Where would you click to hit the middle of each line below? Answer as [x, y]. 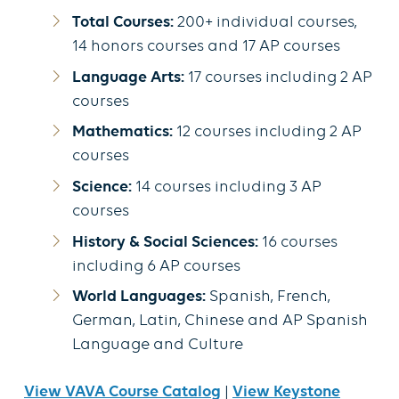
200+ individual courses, [265, 23]
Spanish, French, [268, 297]
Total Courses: [123, 23]
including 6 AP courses [156, 266]
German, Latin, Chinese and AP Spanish [220, 322]
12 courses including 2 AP [269, 133]
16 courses [298, 242]
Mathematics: [124, 133]
